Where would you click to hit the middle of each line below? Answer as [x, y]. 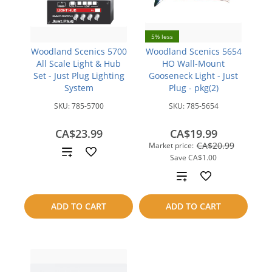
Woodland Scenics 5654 [193, 51]
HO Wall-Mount [193, 63]
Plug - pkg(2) [193, 88]
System [79, 88]
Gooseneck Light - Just [193, 76]
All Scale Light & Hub [79, 63]
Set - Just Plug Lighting [79, 76]
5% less [162, 36]
